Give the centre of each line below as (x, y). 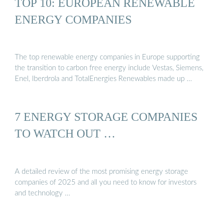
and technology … (42, 193)
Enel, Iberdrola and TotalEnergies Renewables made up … (103, 79)
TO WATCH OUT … (65, 134)
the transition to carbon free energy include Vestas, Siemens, (109, 68)
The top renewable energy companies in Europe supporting (107, 57)
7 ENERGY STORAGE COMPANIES (106, 117)
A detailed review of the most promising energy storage (101, 171)
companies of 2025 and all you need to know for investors (106, 182)
